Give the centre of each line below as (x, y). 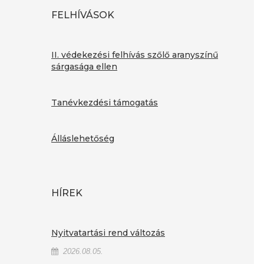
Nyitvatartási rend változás (108, 233)
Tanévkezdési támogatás (105, 103)
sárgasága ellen (84, 67)
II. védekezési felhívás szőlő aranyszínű (135, 55)
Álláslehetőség (83, 138)
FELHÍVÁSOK (83, 15)
